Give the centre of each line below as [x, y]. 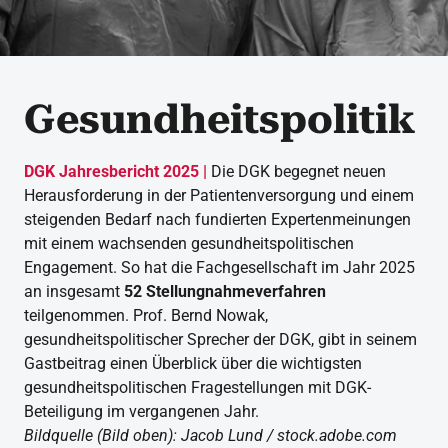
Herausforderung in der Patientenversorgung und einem [219, 195]
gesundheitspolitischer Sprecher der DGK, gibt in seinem [220, 339]
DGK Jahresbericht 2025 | [115, 171]
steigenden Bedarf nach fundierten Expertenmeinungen [217, 219]
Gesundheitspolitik [219, 119]
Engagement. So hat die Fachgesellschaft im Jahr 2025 [219, 267]
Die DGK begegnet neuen [296, 171]
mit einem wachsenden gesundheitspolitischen [189, 243]
